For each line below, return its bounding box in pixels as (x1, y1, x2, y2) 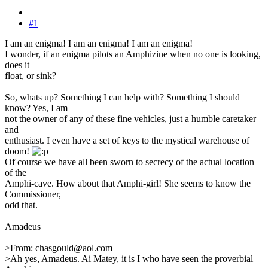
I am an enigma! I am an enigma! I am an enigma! (5, 38, 193, 48)
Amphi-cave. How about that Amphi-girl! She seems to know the (5, 178, 251, 188)
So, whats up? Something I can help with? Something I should (5, 92, 240, 102)
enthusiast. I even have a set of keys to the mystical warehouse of (5, 135, 249, 145)
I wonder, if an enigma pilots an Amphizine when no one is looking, (5, 48, 261, 59)
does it (5, 59, 29, 70)
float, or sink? (5, 70, 56, 81)
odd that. (5, 199, 38, 210)
